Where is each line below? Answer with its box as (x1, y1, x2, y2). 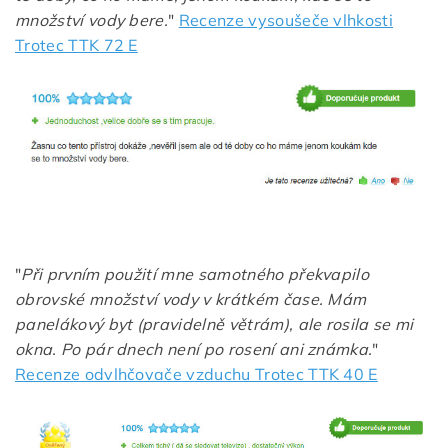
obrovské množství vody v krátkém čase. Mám (15, 288, 367, 309)
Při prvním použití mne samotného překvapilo (21, 263, 370, 284)
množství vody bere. (15, 9, 169, 30)
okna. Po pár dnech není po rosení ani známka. (15, 338, 373, 359)
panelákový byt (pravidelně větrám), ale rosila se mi (15, 313, 414, 334)
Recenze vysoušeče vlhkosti (178, 9, 394, 30)
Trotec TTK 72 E (15, 34, 138, 55)
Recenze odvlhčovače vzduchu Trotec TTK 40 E (15, 363, 378, 384)
